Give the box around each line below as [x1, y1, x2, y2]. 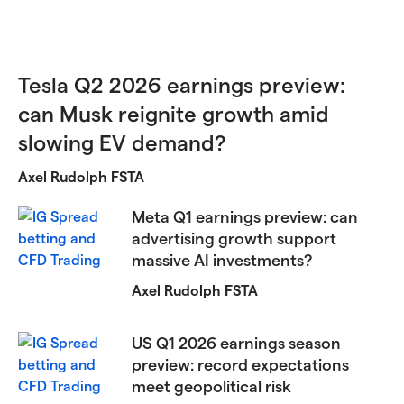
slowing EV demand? [18, 128, 226, 155]
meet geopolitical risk [132, 375, 292, 395]
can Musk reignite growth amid [18, 99, 329, 126]
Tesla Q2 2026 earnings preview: [18, 70, 345, 97]
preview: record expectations [132, 353, 350, 373]
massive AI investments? [132, 249, 313, 269]
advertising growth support [132, 227, 337, 247]
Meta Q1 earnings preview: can [132, 206, 359, 225]
